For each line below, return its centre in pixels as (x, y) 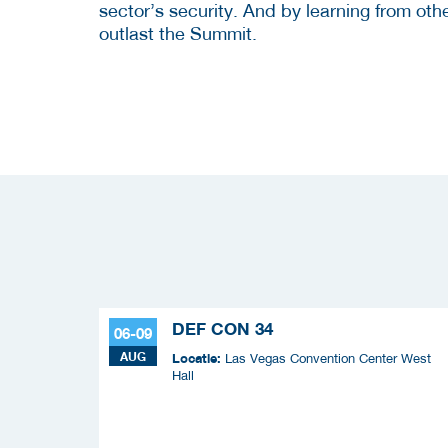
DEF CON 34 (222, 328)
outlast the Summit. (178, 33)
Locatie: (198, 357)
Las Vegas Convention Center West (328, 358)
